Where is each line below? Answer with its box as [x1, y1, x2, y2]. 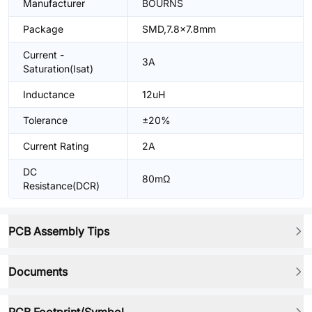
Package [23, 23, 63, 35]
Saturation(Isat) [23, 63, 93, 75]
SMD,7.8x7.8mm [142, 23, 216, 35]
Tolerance [23, 114, 68, 126]
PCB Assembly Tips [8, 224, 109, 238]
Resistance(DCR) [23, 180, 100, 192]
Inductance [23, 88, 75, 100]
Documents [8, 265, 68, 279]
